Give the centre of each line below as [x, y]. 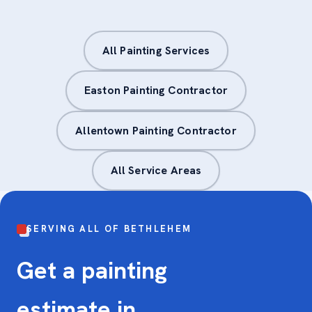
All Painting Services [156, 50]
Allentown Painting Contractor [156, 130]
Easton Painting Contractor [156, 91]
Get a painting [92, 270]
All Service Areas [156, 171]
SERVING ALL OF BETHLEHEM [109, 229]
